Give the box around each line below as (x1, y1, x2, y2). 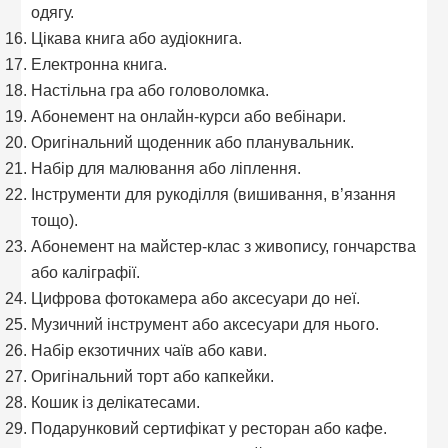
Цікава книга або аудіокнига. (31, 29, 243, 48)
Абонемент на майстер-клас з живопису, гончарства (31, 237, 417, 256)
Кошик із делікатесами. (31, 393, 201, 412)
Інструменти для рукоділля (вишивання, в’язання (31, 185, 397, 204)
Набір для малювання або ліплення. (31, 159, 302, 178)
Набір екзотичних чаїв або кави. (31, 341, 268, 360)
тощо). (31, 211, 79, 230)
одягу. (31, 3, 75, 22)
